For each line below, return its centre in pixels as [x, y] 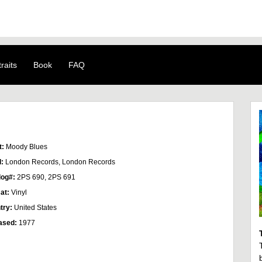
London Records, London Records [60, 162]
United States [35, 208]
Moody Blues [27, 147]
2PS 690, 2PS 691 [46, 177]
